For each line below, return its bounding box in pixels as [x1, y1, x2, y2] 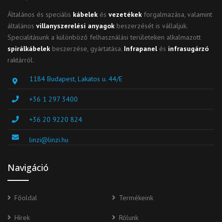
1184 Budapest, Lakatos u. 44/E [29, 74, 122, 83]
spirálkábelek [7, 44, 50, 53]
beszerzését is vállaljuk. [114, 21, 187, 30]
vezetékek [109, 10, 142, 19]
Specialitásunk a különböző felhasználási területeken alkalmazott [7, 33, 201, 42]
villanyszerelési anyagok [36, 21, 114, 30]
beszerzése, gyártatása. [50, 44, 124, 53]
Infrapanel [124, 44, 159, 53]
